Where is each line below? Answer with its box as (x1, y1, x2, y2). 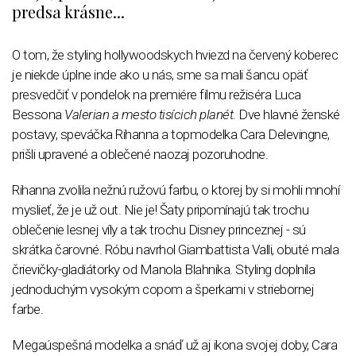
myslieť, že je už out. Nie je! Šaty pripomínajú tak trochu (12, 202, 308, 219)
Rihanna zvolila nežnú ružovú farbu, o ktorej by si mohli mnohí (12, 182, 339, 199)
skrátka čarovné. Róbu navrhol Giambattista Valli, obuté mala (12, 242, 339, 258)
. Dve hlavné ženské (233, 106, 340, 123)
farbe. (12, 301, 43, 318)
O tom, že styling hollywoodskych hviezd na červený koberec (12, 47, 338, 64)
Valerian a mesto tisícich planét (64, 106, 233, 123)
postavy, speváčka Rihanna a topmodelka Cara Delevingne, (12, 126, 330, 143)
